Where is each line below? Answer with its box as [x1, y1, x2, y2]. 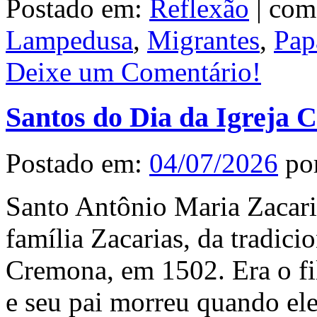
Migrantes [147, 24, 260, 55]
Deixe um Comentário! [6, 56, 261, 87]
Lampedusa [6, 24, 133, 55]
